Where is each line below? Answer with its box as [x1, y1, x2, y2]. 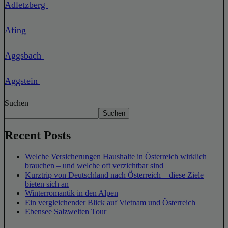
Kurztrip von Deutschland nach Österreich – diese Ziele [25, 170, 204, 180]
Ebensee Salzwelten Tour [25, 207, 106, 216]
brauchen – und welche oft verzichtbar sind [25, 161, 163, 170]
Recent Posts [5, 128, 71, 142]
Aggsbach [5, 50, 44, 61]
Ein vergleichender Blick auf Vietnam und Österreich [25, 198, 195, 207]
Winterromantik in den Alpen [25, 189, 118, 198]
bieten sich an [25, 180, 69, 189]
